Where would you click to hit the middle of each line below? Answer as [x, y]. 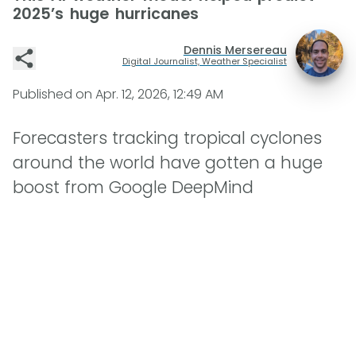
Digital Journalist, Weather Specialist [204, 61]
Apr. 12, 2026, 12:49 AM [159, 94]
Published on [54, 94]
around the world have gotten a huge [168, 163]
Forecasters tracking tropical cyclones [167, 138]
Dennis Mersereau [235, 50]
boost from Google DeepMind [133, 188]
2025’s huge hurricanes [106, 14]
